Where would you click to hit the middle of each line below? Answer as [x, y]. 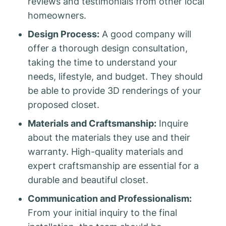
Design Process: [64, 34]
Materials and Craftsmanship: [92, 124]
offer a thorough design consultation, [108, 48]
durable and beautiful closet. [88, 180]
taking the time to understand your [102, 63]
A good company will [145, 34]
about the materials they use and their [109, 138]
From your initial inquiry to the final [102, 213]
